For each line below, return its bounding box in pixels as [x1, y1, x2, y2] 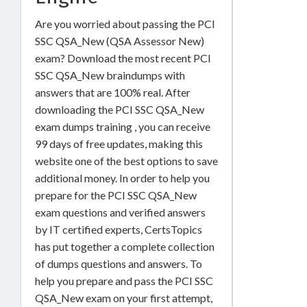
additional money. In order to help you [35, 171, 210, 184]
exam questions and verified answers [35, 205, 206, 219]
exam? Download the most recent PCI [35, 51, 211, 64]
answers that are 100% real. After [35, 85, 191, 99]
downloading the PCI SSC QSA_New [35, 102, 204, 116]
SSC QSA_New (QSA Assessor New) [35, 34, 204, 47]
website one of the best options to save [35, 153, 218, 167]
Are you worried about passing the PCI [35, 16, 215, 30]
